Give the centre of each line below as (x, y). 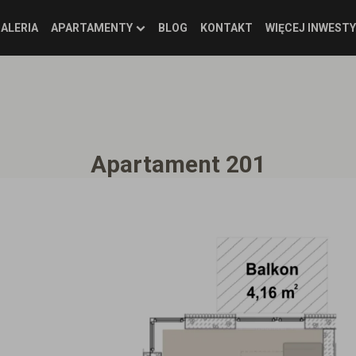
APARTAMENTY (92, 27)
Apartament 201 (178, 164)
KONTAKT (226, 27)
